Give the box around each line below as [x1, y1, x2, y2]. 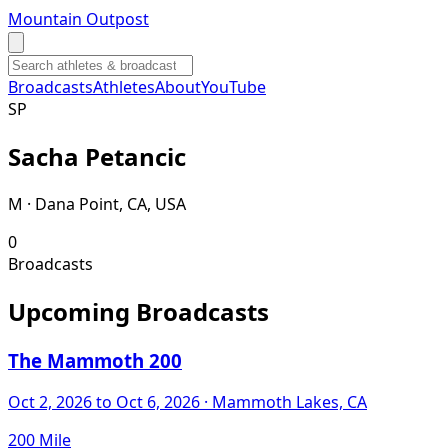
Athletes [93, 76, 155, 98]
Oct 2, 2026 [8, 391, 92, 414]
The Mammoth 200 [8, 347, 182, 373]
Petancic [85, 139, 186, 173]
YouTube [201, 76, 266, 98]
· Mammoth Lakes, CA [200, 391, 367, 414]
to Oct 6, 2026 [92, 391, 200, 414]
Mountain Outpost [8, 8, 149, 30]
